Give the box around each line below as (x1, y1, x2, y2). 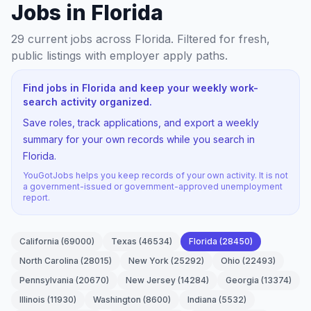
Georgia (226, 275, 259, 285)
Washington (93, 294, 141, 305)
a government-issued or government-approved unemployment (23, 181, 283, 192)
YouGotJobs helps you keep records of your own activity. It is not (23, 170, 288, 180)
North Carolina (19, 255, 78, 266)
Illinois (19, 294, 45, 305)
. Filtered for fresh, (171, 32, 270, 46)
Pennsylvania (19, 275, 74, 285)
